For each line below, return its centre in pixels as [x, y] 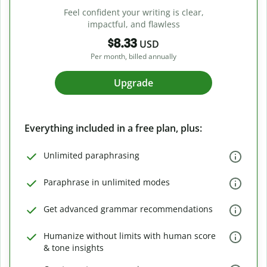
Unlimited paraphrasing [91, 155]
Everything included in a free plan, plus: [113, 128]
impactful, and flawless [133, 24]
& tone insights [74, 248]
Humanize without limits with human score [130, 236]
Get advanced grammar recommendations [128, 209]
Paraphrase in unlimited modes [107, 182]
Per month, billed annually [133, 56]
